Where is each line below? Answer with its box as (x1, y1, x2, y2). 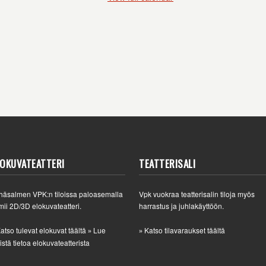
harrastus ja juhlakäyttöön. (139, 201, 224, 211)
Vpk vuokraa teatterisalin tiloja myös (139, 189, 255, 199)
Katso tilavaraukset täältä (144, 225, 225, 235)
